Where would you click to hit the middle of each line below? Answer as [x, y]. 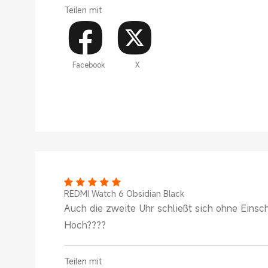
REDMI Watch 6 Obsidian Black [124, 194]
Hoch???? [85, 225]
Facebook [88, 64]
